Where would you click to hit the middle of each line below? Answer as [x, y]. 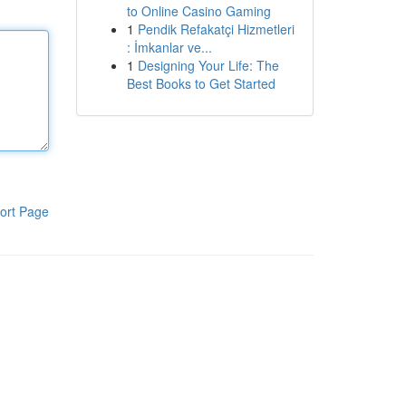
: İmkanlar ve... [169, 47]
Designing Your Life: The [208, 65]
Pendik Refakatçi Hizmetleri [216, 29]
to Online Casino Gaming [198, 11]
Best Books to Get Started [201, 83]
